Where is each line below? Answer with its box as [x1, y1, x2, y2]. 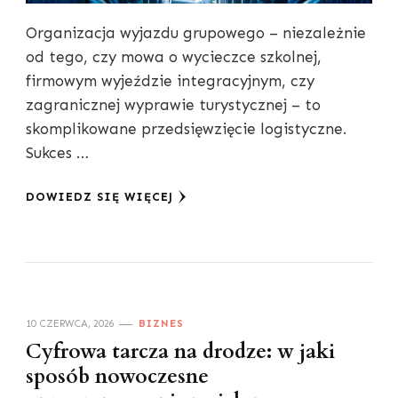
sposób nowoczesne [26, 363, 209, 391]
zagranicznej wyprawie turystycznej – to [26, 96, 321, 115]
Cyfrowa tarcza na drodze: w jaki [26, 338, 335, 366]
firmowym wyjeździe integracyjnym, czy [26, 72, 314, 91]
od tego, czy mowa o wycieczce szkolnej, [26, 48, 322, 67]
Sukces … [26, 144, 89, 163]
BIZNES [139, 317, 184, 330]
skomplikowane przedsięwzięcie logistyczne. [26, 120, 346, 139]
